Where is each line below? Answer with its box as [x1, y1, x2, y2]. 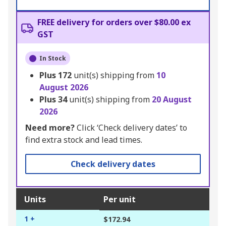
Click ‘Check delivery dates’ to [75, 122, 187, 134]
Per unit [103, 194, 136, 205]
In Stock [39, 54, 66, 63]
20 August [152, 94, 192, 105]
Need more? [25, 122, 75, 134]
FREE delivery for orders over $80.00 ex [37, 17, 191, 28]
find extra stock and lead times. [25, 134, 142, 146]
